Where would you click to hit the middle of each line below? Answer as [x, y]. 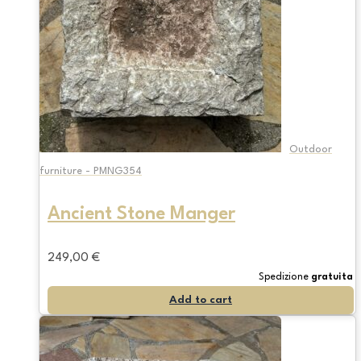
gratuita [332, 277]
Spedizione [285, 277]
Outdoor [311, 149]
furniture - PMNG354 [91, 171]
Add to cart [201, 299]
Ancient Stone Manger [141, 215]
